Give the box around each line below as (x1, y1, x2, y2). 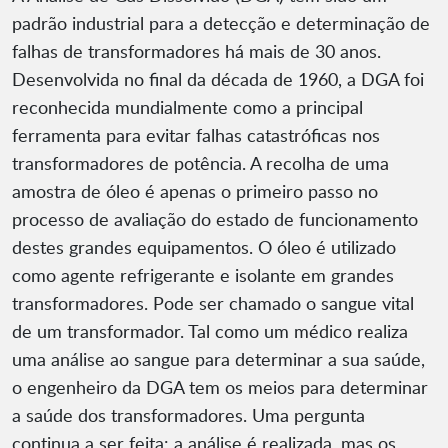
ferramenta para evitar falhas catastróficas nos (12, 123, 380, 148)
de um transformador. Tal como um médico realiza (12, 319, 408, 344)
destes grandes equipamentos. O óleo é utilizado (12, 235, 396, 260)
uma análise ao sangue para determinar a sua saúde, (12, 347, 425, 372)
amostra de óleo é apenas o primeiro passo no (12, 179, 378, 204)
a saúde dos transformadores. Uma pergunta (12, 403, 365, 428)
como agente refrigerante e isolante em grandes (12, 263, 394, 288)
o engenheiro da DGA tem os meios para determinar (12, 375, 428, 400)
